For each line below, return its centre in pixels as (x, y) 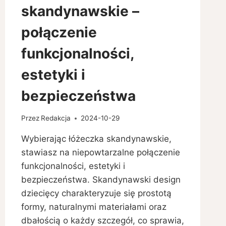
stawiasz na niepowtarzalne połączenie (100, 153)
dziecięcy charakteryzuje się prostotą (96, 193)
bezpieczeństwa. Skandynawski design (101, 180)
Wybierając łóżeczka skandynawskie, (96, 139)
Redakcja (55, 118)
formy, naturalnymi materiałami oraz (94, 207)
